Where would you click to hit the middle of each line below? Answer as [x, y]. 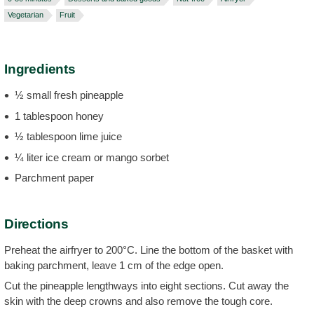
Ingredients [40, 69]
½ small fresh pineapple [69, 95]
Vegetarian [26, 15]
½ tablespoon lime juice [68, 136]
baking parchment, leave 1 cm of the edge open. [114, 265]
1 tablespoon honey [59, 116]
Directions [36, 224]
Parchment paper [54, 178]
